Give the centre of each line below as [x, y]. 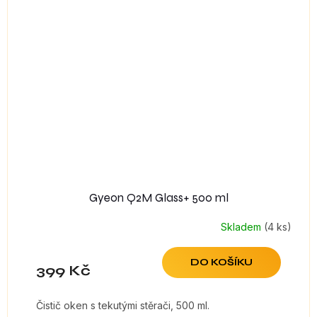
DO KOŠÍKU [221, 263]
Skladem [242, 226]
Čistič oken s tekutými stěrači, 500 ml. [123, 306]
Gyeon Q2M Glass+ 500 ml [158, 198]
